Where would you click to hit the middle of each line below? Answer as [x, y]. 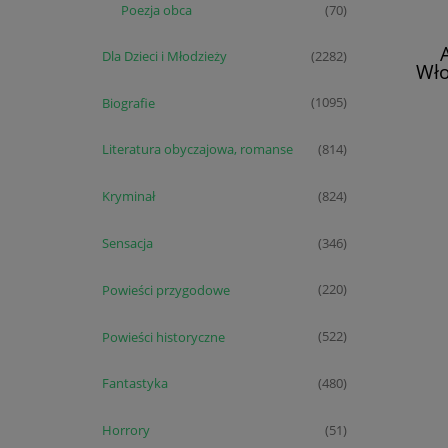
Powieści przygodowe [165, 289]
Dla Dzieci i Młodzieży [164, 55]
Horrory [125, 430]
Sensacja [127, 243]
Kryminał [128, 196]
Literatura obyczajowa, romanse [197, 149]
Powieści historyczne [163, 336]
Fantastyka [134, 383]
